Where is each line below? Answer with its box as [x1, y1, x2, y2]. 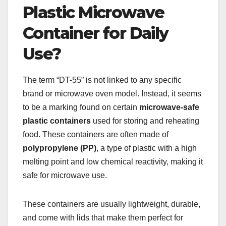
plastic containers [23, 116, 91, 125]
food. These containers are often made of [23, 130, 168, 139]
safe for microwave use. [23, 171, 107, 180]
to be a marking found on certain [23, 102, 139, 111]
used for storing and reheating [91, 116, 199, 125]
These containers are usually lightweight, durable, [23, 199, 200, 208]
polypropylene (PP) [23, 143, 96, 152]
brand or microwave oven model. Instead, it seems [23, 89, 201, 98]
